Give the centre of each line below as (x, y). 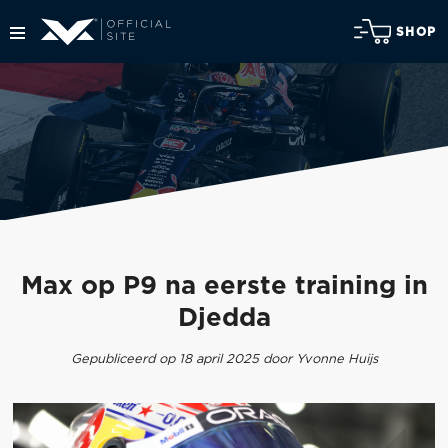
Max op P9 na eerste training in (224, 287)
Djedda (224, 319)
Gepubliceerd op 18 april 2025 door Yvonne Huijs (224, 359)
